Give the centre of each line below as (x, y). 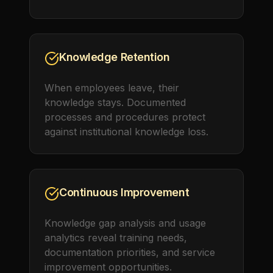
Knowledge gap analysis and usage (125, 223)
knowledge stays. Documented (115, 102)
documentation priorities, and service (130, 252)
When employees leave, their (112, 88)
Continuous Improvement (124, 192)
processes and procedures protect (125, 117)
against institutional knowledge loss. (126, 132)
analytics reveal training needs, (116, 238)
